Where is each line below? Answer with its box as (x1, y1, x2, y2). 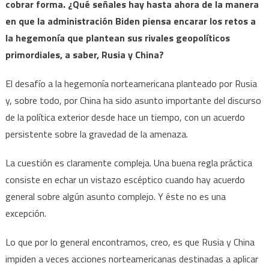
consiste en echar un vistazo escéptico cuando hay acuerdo (5, 172, 245, 187)
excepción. (5, 205, 46, 220)
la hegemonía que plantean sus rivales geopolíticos (5, 30, 230, 45)
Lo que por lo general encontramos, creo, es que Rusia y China (5, 234, 255, 249)
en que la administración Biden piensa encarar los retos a (5, 13, 256, 28)
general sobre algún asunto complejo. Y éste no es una (5, 189, 226, 204)
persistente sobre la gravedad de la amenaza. (5, 126, 188, 141)
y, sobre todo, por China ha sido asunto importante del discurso (5, 92, 261, 107)
